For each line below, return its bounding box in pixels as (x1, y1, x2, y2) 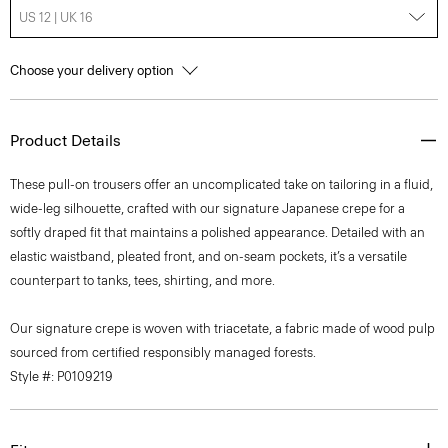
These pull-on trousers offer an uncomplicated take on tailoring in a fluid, (10, 177, 433, 192)
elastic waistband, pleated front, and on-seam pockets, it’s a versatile (10, 249, 407, 264)
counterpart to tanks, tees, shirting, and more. (10, 273, 275, 288)
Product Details (10, 131, 121, 150)
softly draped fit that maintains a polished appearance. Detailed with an (10, 225, 425, 240)
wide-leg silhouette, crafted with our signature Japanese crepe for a (10, 201, 405, 216)
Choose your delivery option (10, 63, 177, 78)
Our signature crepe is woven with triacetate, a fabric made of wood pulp (10, 321, 435, 336)
